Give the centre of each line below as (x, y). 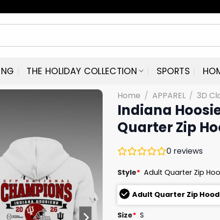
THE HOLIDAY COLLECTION (82, 71)
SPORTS (173, 71)
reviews (187, 151)
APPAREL (169, 96)
